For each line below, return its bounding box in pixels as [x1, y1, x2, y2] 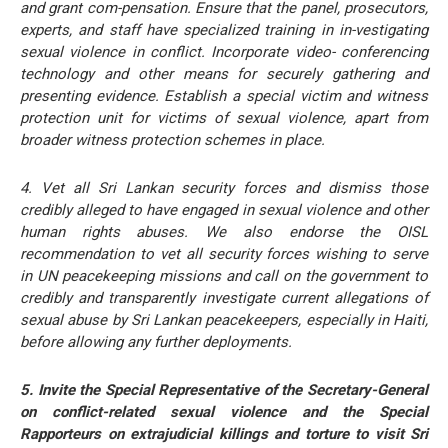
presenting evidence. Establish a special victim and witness [20, 86, 428, 105]
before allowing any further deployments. [20, 332, 292, 351]
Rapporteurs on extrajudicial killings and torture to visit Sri [20, 424, 428, 443]
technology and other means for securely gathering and [20, 64, 428, 83]
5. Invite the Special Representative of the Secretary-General [20, 380, 428, 399]
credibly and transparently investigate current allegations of [20, 288, 428, 307]
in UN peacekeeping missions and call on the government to [20, 266, 428, 285]
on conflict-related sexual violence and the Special [20, 402, 428, 421]
